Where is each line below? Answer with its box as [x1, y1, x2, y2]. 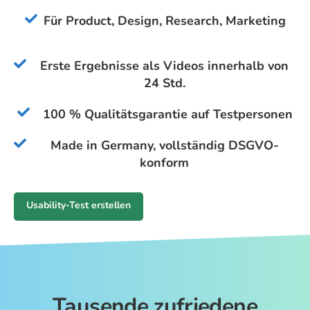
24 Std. [143, 75, 185, 92]
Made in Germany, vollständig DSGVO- [50, 137, 279, 154]
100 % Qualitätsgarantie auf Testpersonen [43, 106, 293, 123]
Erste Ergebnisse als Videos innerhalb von [40, 57, 289, 75]
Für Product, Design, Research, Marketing [43, 12, 286, 30]
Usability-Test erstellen [26, 199, 131, 212]
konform [140, 154, 189, 172]
